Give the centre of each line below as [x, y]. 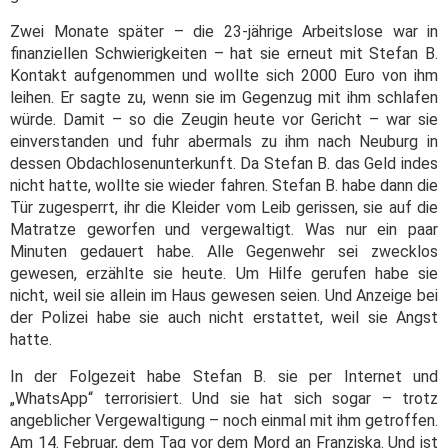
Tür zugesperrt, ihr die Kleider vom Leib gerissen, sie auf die [224, 208]
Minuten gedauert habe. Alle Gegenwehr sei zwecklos [224, 252]
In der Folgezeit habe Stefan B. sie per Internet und [224, 377]
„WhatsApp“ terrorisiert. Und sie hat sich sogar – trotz [224, 399]
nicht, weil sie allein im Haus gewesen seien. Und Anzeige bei [224, 296]
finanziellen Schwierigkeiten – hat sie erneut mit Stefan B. [224, 54]
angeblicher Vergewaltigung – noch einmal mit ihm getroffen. [224, 421]
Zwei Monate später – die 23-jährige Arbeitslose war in [224, 32]
